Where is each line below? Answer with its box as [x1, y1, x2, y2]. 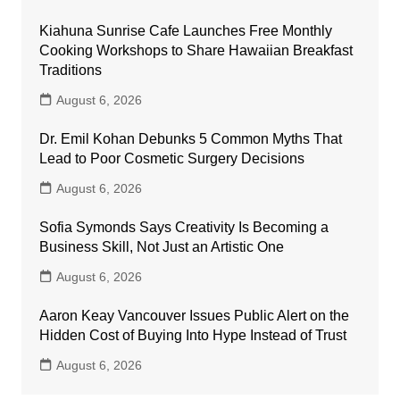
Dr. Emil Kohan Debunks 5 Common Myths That [38, 130, 342, 146]
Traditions [38, 62, 102, 78]
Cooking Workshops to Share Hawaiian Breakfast [38, 42, 353, 58]
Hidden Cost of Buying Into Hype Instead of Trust [38, 327, 346, 343]
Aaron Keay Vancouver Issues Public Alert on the [38, 307, 349, 323]
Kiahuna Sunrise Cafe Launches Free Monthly [38, 22, 332, 38]
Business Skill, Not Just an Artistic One [38, 238, 284, 254]
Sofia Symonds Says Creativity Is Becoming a [38, 219, 329, 235]
